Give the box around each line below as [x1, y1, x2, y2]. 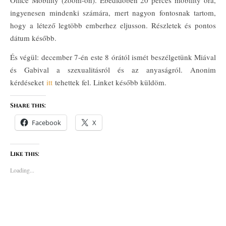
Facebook [32, 118, 61, 127]
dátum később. [10, 33, 56, 43]
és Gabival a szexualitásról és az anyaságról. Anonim [10, 65, 216, 75]
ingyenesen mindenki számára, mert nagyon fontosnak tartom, [10, 8, 216, 18]
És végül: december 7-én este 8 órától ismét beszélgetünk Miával [10, 52, 216, 62]
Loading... [10, 166, 34, 174]
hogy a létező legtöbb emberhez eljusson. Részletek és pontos [10, 20, 216, 30]
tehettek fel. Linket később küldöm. [52, 77, 166, 87]
